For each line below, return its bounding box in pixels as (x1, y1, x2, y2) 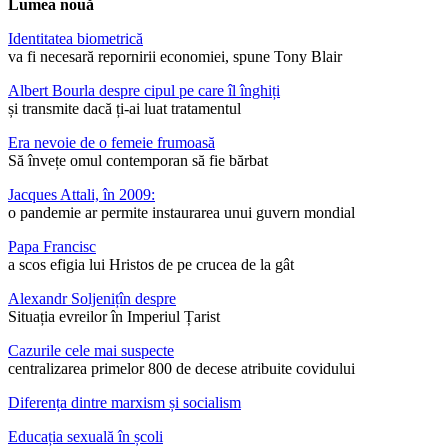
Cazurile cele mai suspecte (8, 342, 174, 360)
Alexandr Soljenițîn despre (8, 290, 176, 308)
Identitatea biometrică (8, 30, 143, 48)
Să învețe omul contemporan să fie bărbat (8, 152, 268, 170)
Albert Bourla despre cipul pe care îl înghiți (8, 82, 280, 100)
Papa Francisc (8, 238, 96, 256)
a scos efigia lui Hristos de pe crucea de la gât (8, 256, 294, 274)
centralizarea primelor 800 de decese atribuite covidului (8, 360, 355, 378)
